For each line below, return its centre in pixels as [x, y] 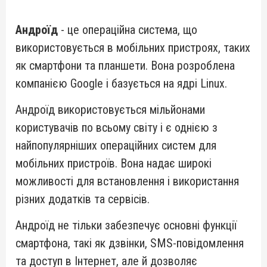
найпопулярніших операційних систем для [116, 145]
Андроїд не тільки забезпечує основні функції [126, 225]
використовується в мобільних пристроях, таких [133, 48]
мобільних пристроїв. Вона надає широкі [114, 163]
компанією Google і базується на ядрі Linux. [121, 83]
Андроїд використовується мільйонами [110, 110]
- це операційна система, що [128, 30]
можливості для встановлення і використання [127, 181]
